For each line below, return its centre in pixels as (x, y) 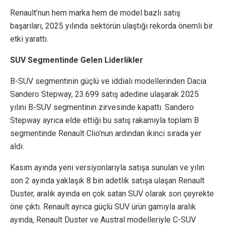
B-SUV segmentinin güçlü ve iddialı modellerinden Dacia (108, 81)
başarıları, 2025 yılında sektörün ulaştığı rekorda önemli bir (111, 26)
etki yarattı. (29, 39)
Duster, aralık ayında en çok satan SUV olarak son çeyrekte (112, 194)
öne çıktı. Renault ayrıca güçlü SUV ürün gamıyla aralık (103, 207)
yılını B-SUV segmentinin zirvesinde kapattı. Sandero (102, 107)
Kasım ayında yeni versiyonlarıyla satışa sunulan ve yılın (107, 168)
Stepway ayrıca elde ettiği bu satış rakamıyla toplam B (104, 121)
